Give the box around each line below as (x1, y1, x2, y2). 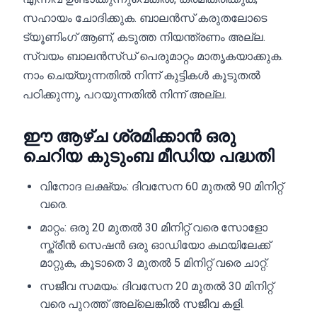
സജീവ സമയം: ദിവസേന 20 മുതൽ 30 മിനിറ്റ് (40, 279, 273, 293)
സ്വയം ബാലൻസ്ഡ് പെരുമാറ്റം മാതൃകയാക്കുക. (23, 50, 283, 63)
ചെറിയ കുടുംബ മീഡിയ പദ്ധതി (23, 146, 274, 166)
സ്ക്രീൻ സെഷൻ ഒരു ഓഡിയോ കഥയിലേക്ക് (40, 238, 270, 252)
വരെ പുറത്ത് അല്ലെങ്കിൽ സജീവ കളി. (40, 297, 244, 311)
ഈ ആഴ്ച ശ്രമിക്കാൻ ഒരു (23, 127, 236, 146)
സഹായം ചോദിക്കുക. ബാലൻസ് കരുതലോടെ (23, 11, 267, 25)
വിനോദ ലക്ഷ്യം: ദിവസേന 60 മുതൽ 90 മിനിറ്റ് (40, 180, 283, 193)
